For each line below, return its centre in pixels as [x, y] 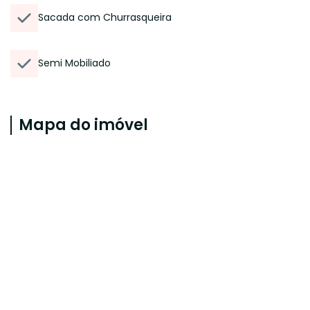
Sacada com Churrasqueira [105, 17]
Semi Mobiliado [74, 63]
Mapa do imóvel [83, 125]
